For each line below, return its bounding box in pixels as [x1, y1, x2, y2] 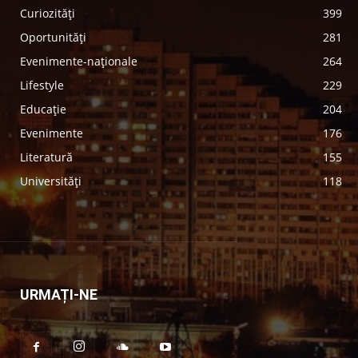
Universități [20, 173, 82, 189]
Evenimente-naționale [20, 54, 138, 69]
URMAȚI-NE [20, 286, 98, 303]
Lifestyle [20, 78, 65, 93]
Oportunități [20, 30, 87, 45]
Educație [20, 101, 67, 117]
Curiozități [20, 6, 76, 21]
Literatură [20, 149, 74, 165]
